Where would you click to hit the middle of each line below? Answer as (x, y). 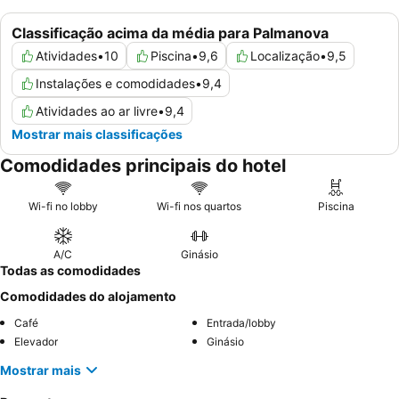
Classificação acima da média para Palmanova (170, 33)
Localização (285, 56)
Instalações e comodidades (115, 84)
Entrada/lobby (241, 323)
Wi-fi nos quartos (199, 207)
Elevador (36, 342)
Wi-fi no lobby (63, 207)
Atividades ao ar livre (97, 111)
